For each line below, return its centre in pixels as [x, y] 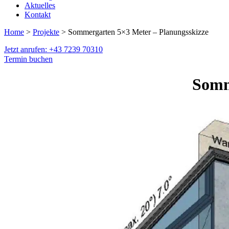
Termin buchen [28, 59]
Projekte [46, 32]
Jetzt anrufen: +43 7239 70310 [53, 50]
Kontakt [38, 15]
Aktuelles [40, 6]
